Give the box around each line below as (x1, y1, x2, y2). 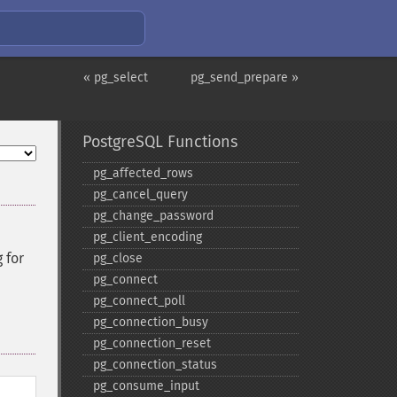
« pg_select (83, 70, 148, 85)
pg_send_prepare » (191, 70, 299, 85)
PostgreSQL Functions (82, 132, 237, 152)
